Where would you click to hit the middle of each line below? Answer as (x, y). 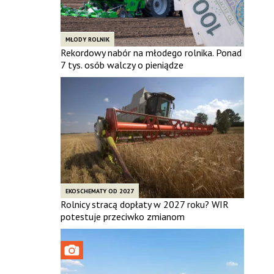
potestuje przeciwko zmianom (122, 216)
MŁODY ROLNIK (87, 39)
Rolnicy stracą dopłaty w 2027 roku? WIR (144, 204)
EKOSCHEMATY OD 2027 (99, 191)
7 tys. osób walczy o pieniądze (122, 65)
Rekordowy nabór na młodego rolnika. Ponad (151, 52)
